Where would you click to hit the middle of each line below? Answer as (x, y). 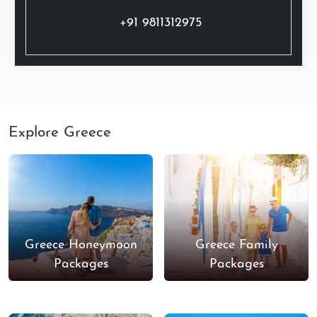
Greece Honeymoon (81, 245)
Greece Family (236, 245)
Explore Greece (60, 133)
